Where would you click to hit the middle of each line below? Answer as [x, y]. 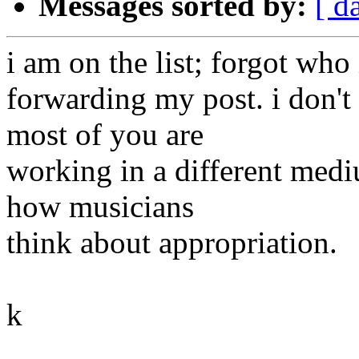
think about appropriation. [172, 243]
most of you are [105, 135]
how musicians [100, 207]
